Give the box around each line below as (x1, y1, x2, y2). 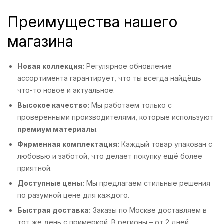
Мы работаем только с (89, 101, 172, 110)
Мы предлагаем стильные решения (84, 179, 210, 188)
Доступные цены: (17, 179, 84, 188)
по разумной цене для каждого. (17, 191, 129, 200)
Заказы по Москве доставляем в (91, 206, 207, 215)
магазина (7, 32, 73, 51)
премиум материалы (17, 125, 96, 134)
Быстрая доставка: (17, 206, 91, 215)
